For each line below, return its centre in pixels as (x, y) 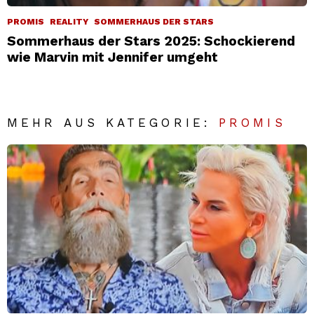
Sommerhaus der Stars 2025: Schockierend (151, 41)
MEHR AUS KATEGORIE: (113, 123)
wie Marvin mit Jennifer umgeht (112, 57)
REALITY (69, 22)
